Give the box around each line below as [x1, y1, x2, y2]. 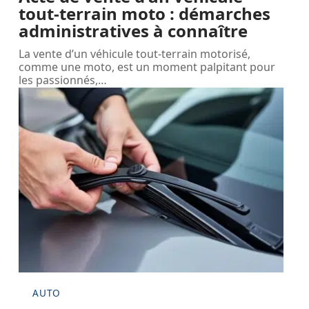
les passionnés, [19, 72, 99, 88]
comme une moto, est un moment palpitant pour [19, 59, 276, 74]
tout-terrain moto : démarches [19, 1, 271, 25]
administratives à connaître [19, 19, 248, 42]
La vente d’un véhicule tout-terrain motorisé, [19, 46, 251, 61]
